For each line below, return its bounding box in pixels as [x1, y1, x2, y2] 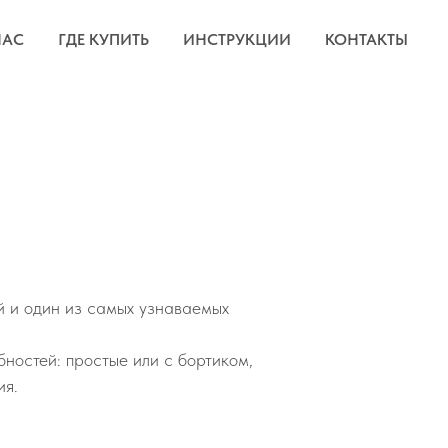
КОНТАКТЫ [325, 30, 408, 49]
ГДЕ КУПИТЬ [58, 30, 149, 49]
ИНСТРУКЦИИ [183, 30, 291, 49]
